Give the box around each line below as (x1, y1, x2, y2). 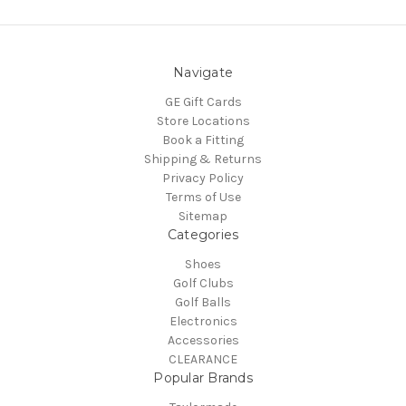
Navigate (173, 64, 233, 82)
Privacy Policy (162, 170, 244, 187)
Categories (167, 227, 239, 244)
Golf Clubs (172, 275, 234, 292)
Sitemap (179, 208, 227, 225)
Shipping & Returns (144, 151, 262, 168)
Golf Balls (175, 295, 231, 311)
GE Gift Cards (164, 94, 242, 111)
